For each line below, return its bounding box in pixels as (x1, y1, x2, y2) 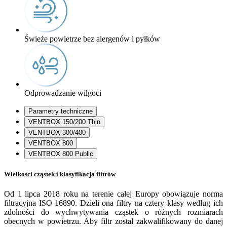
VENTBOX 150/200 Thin (28, 118, 100, 126)
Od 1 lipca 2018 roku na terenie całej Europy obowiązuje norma (4, 190, 223, 199)
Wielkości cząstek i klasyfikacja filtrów (4, 170, 116, 178)
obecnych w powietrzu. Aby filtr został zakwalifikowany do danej (4, 217, 223, 226)
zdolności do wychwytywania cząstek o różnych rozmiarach (4, 208, 223, 217)
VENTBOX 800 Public (28, 149, 93, 158)
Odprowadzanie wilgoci (24, 88, 101, 97)
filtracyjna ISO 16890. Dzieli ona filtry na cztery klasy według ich (4, 199, 223, 208)
